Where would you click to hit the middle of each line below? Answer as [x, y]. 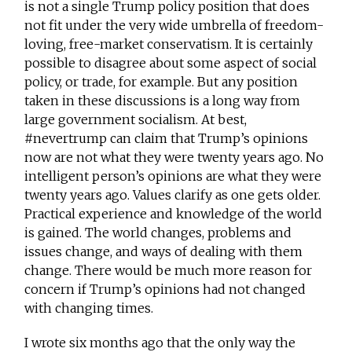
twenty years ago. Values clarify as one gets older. [173, 195]
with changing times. [89, 308]
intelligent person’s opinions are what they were [173, 176]
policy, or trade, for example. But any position [161, 82]
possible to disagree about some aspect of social [171, 63]
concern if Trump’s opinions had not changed [165, 290]
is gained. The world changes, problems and [158, 233]
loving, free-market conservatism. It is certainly [169, 44]
